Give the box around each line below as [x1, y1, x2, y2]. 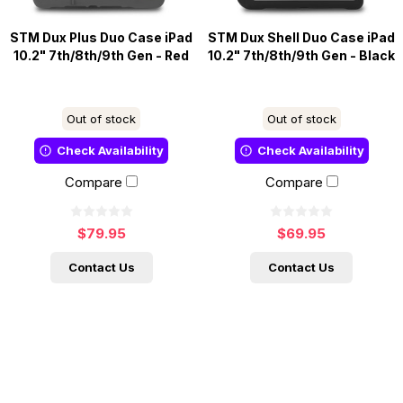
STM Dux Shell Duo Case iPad [208, 31, 396, 46]
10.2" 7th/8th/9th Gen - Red [13, 49, 190, 64]
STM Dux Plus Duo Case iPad [10, 31, 193, 46]
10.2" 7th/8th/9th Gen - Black [208, 49, 396, 64]
